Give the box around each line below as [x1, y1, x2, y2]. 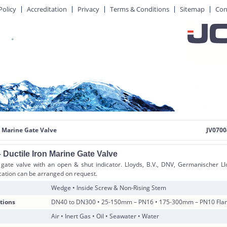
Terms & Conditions [110, 5, 169, 14]
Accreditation [27, 5, 67, 14]
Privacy [78, 5, 99, 14]
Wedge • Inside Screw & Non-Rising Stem [51, 183, 167, 192]
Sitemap [180, 5, 205, 14]
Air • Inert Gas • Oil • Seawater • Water [51, 212, 160, 220]
